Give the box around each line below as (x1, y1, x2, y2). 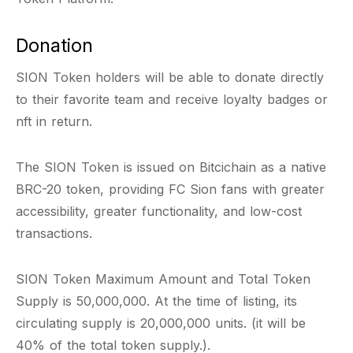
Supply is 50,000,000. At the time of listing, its (16, 293, 297, 309)
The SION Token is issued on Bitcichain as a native (16, 159, 326, 175)
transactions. (16, 225, 92, 241)
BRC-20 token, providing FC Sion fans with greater (16, 181, 325, 197)
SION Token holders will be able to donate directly (16, 69, 324, 85)
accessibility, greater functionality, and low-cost (16, 203, 302, 219)
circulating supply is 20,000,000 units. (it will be (16, 315, 306, 331)
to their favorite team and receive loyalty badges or (16, 91, 328, 107)
